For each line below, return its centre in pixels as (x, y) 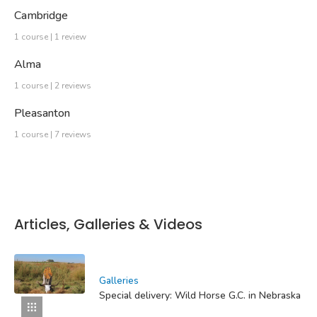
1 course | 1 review (50, 37)
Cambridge (41, 16)
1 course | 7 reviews (53, 135)
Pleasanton (42, 114)
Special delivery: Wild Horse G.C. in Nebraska (200, 295)
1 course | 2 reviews (53, 86)
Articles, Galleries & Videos (108, 225)
